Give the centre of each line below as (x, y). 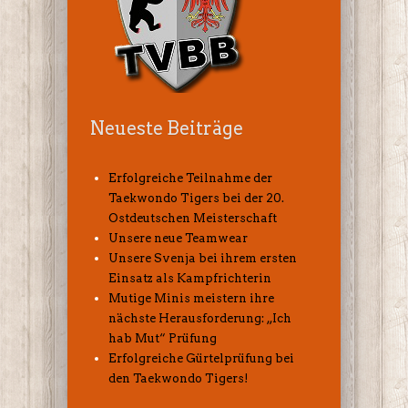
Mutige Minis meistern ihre (191, 299)
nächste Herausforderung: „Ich (200, 319)
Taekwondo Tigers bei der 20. (196, 199)
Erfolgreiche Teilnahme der (190, 178)
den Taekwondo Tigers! (178, 379)
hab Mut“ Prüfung (163, 339)
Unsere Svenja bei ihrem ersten (203, 259)
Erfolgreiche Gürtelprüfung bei (201, 359)
